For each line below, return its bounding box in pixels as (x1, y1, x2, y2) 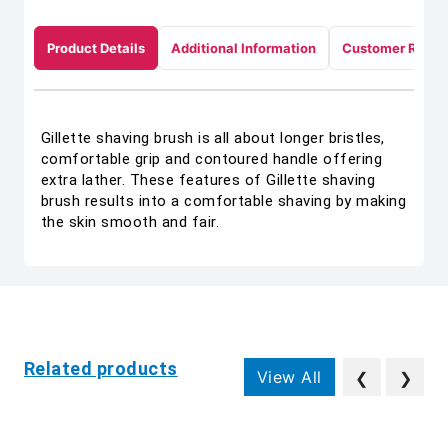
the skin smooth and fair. (41, 213, 219, 231)
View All (256, 367, 322, 387)
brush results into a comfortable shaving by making (41, 192, 407, 210)
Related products (24, 358, 178, 379)
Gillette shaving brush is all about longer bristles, (41, 129, 385, 147)
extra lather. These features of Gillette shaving (41, 171, 376, 189)
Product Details (47, 40, 145, 56)
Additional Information (171, 40, 316, 56)
